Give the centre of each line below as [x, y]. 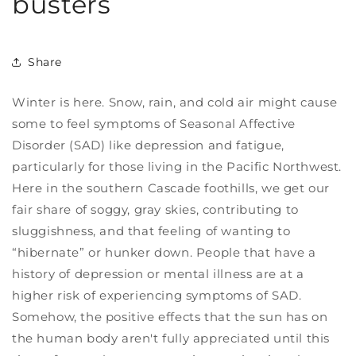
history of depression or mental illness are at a [158, 274]
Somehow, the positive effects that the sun [147, 317]
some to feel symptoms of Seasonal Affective [154, 124]
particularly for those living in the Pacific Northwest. [177, 167]
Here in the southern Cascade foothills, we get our [171, 188]
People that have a [256, 253]
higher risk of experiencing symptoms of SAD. [157, 296]
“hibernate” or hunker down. [104, 253]
